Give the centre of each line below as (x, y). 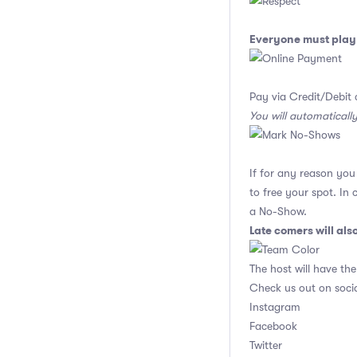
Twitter (266, 345)
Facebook (273, 326)
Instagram (275, 307)
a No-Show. (278, 211)
